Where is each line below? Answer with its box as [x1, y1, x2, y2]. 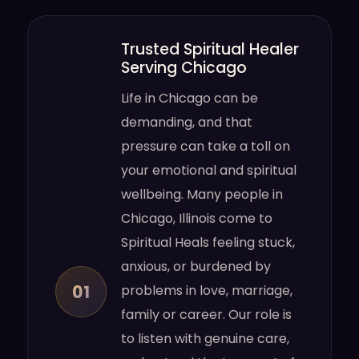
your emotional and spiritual [121, 161, 297, 179]
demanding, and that [121, 113, 253, 131]
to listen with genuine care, [121, 329, 290, 348]
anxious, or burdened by [121, 257, 272, 276]
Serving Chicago [121, 57, 248, 79]
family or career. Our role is [121, 305, 292, 324]
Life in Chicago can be [121, 89, 259, 107]
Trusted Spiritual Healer [121, 38, 300, 60]
